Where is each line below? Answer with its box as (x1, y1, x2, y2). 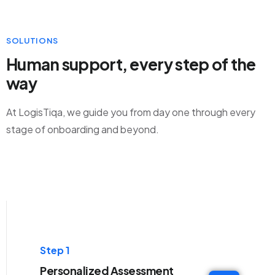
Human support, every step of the (6, 54, 256, 75)
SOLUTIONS (6, 36, 58, 46)
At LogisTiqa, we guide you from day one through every (6, 106, 255, 119)
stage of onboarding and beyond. (6, 123, 159, 136)
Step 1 (40, 244, 70, 257)
